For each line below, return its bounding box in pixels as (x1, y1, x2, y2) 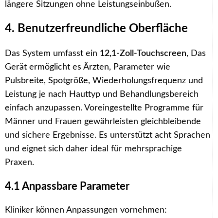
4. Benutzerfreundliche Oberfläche (5, 22, 188, 35)
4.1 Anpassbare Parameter (5, 181, 129, 192)
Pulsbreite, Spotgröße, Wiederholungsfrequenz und (5, 76, 203, 85)
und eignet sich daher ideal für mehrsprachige (5, 144, 182, 153)
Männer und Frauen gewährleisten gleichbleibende (5, 117, 201, 126)
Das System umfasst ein (5, 49, 100, 58)
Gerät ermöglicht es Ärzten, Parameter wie (5, 62, 170, 72)
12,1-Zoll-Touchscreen (100, 49, 186, 58)
